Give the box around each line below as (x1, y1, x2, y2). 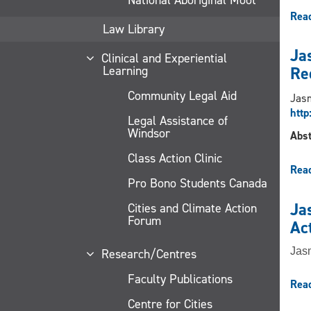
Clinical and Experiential (101, 49, 227, 67)
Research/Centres (101, 245, 196, 262)
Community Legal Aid (128, 87, 237, 104)
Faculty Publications (128, 270, 233, 287)
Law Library (103, 20, 165, 37)
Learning (103, 62, 148, 79)
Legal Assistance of (128, 112, 228, 129)
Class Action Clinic (128, 149, 222, 167)
